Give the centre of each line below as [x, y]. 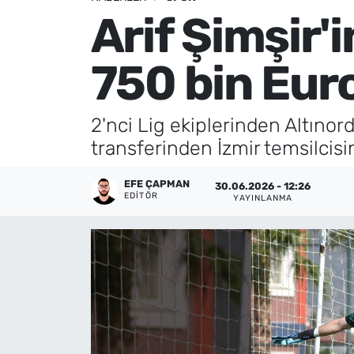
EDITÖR [141, 196]
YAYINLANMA [263, 198]
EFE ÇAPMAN [157, 184]
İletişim [69, 69]
